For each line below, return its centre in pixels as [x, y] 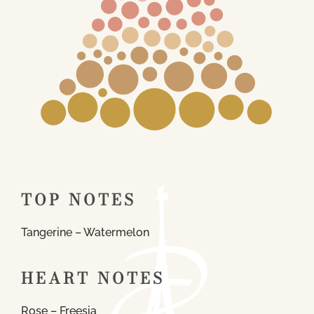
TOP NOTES [78, 199]
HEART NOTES [93, 278]
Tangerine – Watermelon [85, 232]
